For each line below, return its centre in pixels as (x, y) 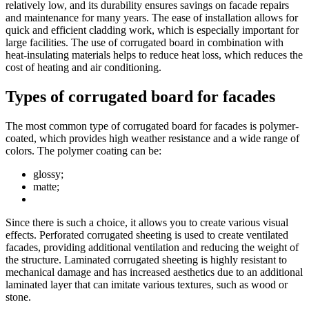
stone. (18, 297)
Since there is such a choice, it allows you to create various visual (147, 222)
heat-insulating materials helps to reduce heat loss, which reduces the (154, 54)
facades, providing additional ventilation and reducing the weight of (152, 247)
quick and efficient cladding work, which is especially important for (152, 30)
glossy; (48, 174)
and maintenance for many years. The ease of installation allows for (152, 17)
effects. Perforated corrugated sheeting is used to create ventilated (147, 235)
